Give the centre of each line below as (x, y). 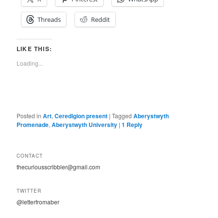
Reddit (101, 20)
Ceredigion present (81, 116)
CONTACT (30, 156)
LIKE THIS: (35, 49)
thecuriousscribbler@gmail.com (59, 167)
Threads (49, 20)
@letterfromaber (38, 201)
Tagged (122, 116)
